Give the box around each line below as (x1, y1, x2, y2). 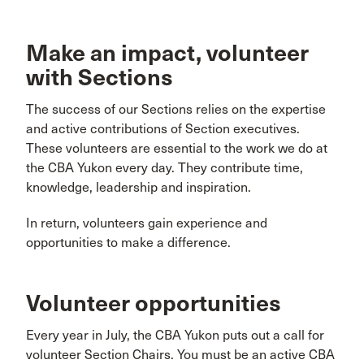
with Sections (26, 63, 173, 92)
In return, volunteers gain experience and (26, 214, 267, 231)
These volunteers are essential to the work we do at (26, 140, 327, 156)
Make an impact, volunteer (26, 38, 309, 67)
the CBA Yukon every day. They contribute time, (26, 159, 303, 175)
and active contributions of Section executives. (26, 120, 300, 136)
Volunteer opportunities (26, 288, 281, 318)
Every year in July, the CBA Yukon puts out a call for (26, 327, 324, 343)
